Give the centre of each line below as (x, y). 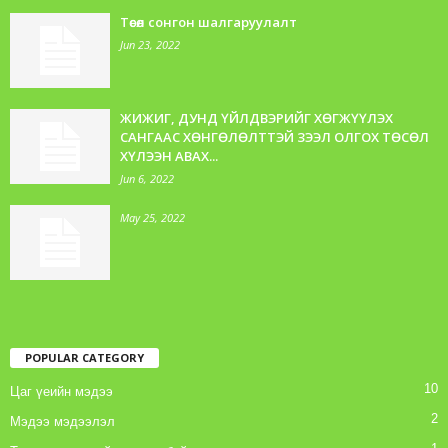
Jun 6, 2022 (147, 179)
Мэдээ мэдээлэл (62, 422)
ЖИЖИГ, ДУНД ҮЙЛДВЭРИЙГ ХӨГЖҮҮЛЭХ (256, 118)
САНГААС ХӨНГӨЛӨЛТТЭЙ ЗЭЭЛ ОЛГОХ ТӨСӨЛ (274, 137)
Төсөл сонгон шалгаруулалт (208, 22)
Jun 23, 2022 (150, 45)
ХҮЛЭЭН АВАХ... (169, 156)
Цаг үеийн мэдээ (61, 392)
